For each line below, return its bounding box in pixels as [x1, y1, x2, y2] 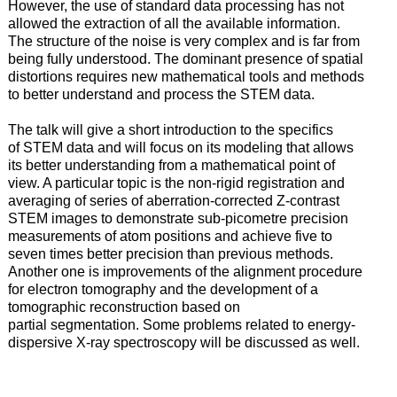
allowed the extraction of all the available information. [7, 16, 340, 32]
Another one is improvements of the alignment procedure [7, 264, 362, 280]
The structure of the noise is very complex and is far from [7, 34, 360, 50]
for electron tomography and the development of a [7, 282, 318, 298]
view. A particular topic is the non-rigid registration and [7, 175, 345, 191]
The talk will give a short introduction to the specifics [7, 122, 333, 138]
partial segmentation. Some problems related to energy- [7, 317, 355, 333]
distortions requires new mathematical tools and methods [7, 69, 364, 85]
